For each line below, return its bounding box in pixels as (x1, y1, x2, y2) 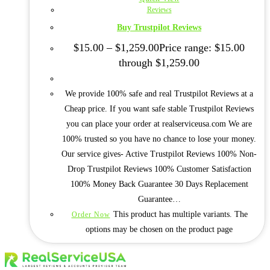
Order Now (71, 210, 110, 219)
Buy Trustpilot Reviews (117, 23, 201, 33)
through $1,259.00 (119, 57, 199, 69)
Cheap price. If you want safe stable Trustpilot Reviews (64, 104, 254, 114)
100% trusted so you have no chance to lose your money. (62, 134, 256, 144)
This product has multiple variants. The (113, 210, 248, 219)
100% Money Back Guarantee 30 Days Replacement (70, 180, 248, 189)
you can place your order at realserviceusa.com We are (66, 119, 252, 129)
